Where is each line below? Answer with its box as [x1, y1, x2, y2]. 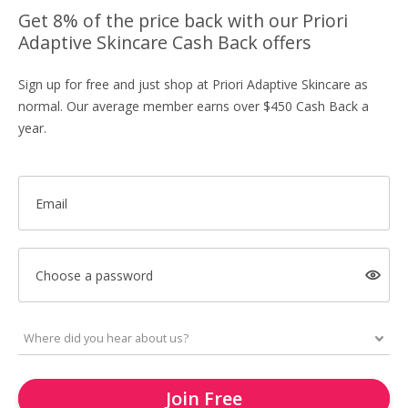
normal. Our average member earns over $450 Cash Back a [18, 97, 369, 115]
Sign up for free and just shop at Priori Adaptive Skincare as [18, 76, 368, 93]
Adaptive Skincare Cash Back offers [18, 30, 311, 55]
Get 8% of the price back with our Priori [18, 8, 348, 33]
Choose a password [35, 266, 153, 284]
